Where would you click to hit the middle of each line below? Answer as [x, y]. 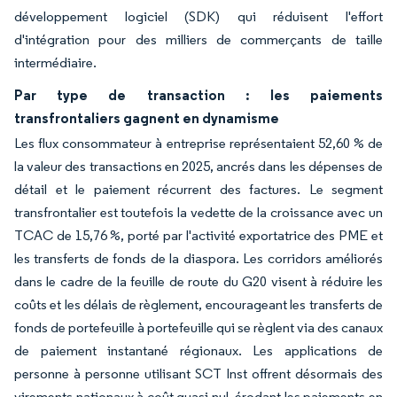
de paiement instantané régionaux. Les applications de [198, 350]
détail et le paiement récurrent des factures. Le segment [198, 189]
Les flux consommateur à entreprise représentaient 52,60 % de [198, 143]
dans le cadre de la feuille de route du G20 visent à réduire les [198, 281]
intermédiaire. [55, 62]
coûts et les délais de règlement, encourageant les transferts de [198, 304]
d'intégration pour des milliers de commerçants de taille [198, 39]
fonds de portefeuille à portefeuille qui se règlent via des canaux [198, 327]
